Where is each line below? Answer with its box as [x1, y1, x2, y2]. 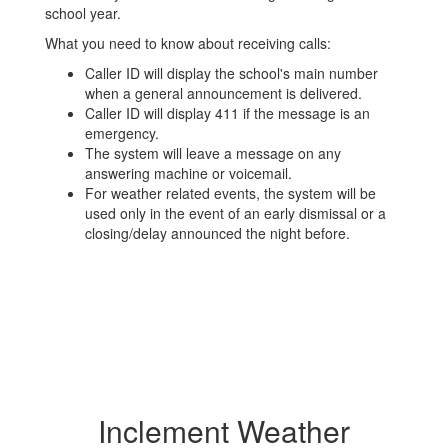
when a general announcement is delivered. [85, 83, 362, 104]
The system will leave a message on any [85, 143, 341, 164]
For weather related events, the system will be [85, 183, 376, 204]
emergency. [85, 123, 159, 144]
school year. [45, 3, 121, 24]
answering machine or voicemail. [85, 163, 292, 184]
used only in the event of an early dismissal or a [85, 203, 386, 224]
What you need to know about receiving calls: [45, 33, 331, 54]
